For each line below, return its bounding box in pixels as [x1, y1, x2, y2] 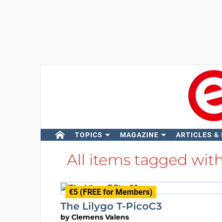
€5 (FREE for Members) [68, 187, 153, 197]
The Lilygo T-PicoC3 [60, 200, 162, 212]
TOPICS [74, 131, 103, 139]
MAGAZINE [119, 131, 159, 139]
